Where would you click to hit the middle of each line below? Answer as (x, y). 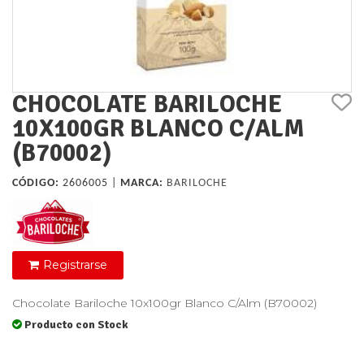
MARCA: (142, 184)
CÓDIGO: (36, 184)
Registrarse (75, 265)
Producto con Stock (76, 325)
